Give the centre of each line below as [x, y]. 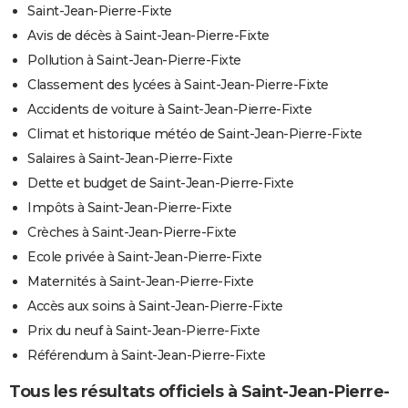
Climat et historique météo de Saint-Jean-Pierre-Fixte [195, 134]
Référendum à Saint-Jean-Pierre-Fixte [146, 356]
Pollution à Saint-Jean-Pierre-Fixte [134, 61]
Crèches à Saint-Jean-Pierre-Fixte [132, 233]
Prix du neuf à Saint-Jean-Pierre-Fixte [143, 331]
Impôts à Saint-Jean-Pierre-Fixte [129, 208]
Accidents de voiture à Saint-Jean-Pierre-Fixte [169, 110]
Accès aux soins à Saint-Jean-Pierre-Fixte [155, 306]
